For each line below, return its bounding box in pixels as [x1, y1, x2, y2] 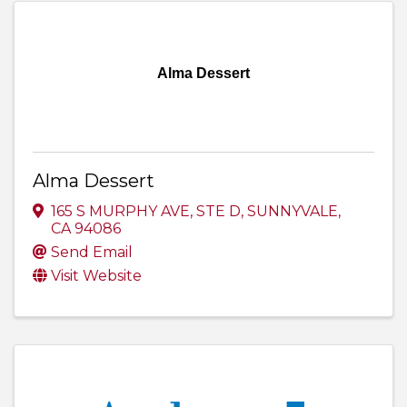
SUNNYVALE [247, 203, 338, 221]
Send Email [51, 243, 133, 262]
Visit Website [51, 267, 142, 285]
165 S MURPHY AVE [51, 203, 190, 221]
